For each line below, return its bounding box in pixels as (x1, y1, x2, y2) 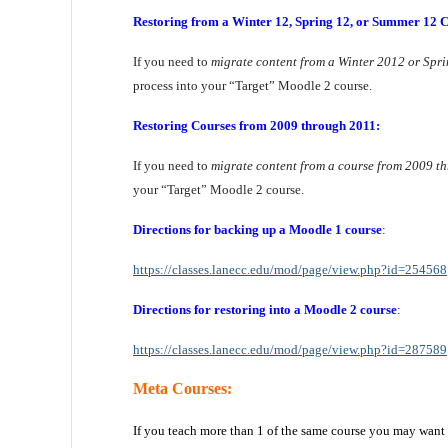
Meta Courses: (133, 380, 232, 397)
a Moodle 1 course (279, 222, 382, 237)
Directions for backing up (133, 222, 276, 237)
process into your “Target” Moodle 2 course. (133, 78, 372, 93)
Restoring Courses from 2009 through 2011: (133, 118, 380, 133)
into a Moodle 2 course (269, 302, 397, 317)
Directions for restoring (133, 302, 266, 317)
